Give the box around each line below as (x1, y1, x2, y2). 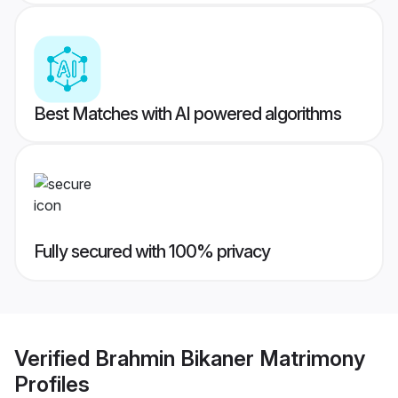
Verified (14, 345, 95, 371)
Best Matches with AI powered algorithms (34, 103, 341, 125)
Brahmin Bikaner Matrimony (95, 345, 365, 371)
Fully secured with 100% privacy (34, 241, 270, 263)
